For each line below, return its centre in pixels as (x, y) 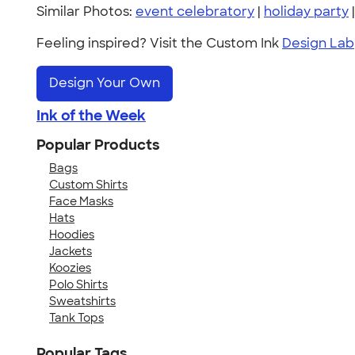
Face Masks (81, 201)
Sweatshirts (82, 301)
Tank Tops (76, 317)
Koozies (70, 267)
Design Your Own (105, 83)
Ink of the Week (91, 115)
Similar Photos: (86, 11)
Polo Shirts (78, 284)
